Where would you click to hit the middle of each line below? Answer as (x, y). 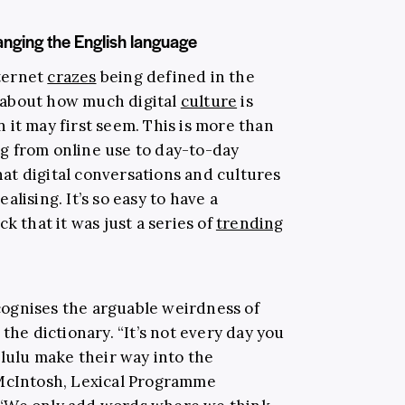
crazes (72, 76)
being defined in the (175, 76)
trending (250, 223)
